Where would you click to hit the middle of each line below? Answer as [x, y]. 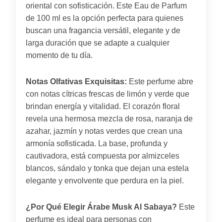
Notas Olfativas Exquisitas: [76, 81]
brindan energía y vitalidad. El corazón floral [103, 106]
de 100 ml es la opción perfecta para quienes [105, 18]
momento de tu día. [59, 55]
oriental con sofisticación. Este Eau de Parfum [106, 5]
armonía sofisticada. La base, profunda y [97, 143]
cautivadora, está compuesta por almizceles [103, 156]
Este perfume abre [160, 81]
